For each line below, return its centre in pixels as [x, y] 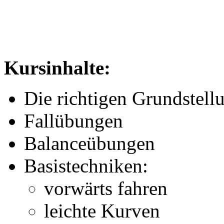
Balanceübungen [89, 143]
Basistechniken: [86, 165]
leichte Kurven [102, 210]
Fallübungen [73, 120]
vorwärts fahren [106, 188]
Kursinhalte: [57, 67]
